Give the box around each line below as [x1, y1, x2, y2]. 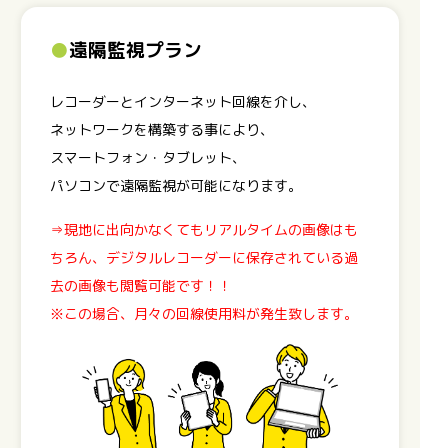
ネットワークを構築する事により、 [49, 119, 274, 139]
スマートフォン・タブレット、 [49, 147, 246, 167]
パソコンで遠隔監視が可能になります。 [49, 175, 302, 195]
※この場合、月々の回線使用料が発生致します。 [49, 303, 358, 323]
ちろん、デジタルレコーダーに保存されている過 [49, 247, 358, 267]
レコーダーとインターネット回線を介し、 [49, 91, 316, 111]
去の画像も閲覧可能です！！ [49, 275, 232, 295]
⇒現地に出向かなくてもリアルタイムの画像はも [49, 219, 358, 239]
